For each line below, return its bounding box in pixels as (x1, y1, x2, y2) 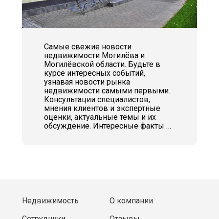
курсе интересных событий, (44, 68, 145, 78)
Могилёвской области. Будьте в (44, 60, 160, 69)
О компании (109, 196, 153, 205)
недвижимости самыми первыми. (44, 86, 170, 95)
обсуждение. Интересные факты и (44, 121, 171, 131)
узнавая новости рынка (44, 77, 130, 87)
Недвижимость (22, 196, 79, 205)
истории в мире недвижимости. (44, 130, 160, 139)
